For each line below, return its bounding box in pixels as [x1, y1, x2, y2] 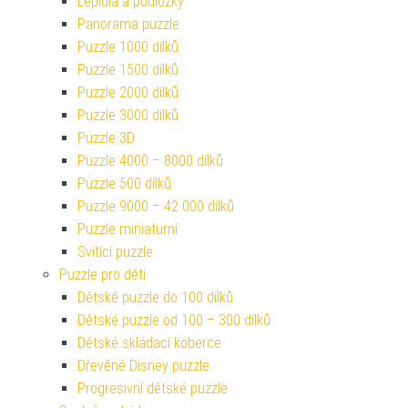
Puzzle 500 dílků [77, 174, 171, 192]
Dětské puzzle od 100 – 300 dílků [77, 311, 270, 329]
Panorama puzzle [77, 15, 179, 33]
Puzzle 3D [77, 128, 135, 147]
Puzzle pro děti [59, 265, 146, 283]
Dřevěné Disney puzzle [77, 356, 209, 374]
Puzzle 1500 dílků [77, 60, 178, 78]
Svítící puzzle [77, 242, 153, 260]
